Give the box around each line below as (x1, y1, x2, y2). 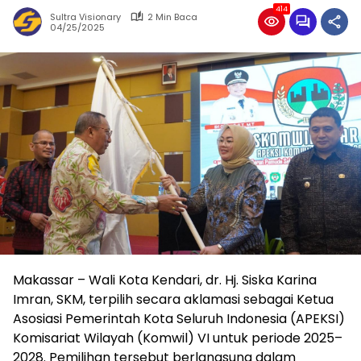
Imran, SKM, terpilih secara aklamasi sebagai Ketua (13, 290, 334, 309)
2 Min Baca (147, 10, 197, 23)
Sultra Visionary (50, 10, 121, 23)
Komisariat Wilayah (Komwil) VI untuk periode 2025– (13, 329, 342, 348)
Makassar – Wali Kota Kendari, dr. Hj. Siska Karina (13, 271, 317, 290)
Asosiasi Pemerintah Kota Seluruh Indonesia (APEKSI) (13, 309, 345, 329)
